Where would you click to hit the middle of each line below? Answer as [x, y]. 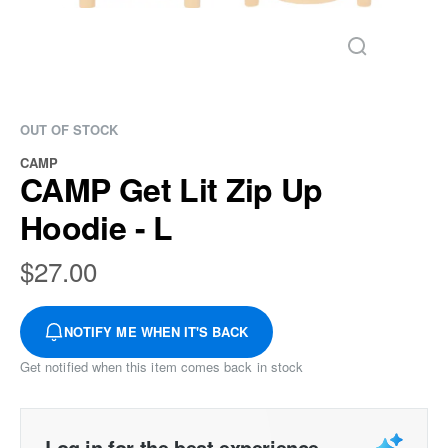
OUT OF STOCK [69, 129]
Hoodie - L [96, 227]
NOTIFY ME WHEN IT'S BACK [156, 331]
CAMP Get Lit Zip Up [171, 189]
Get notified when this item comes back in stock [162, 366]
